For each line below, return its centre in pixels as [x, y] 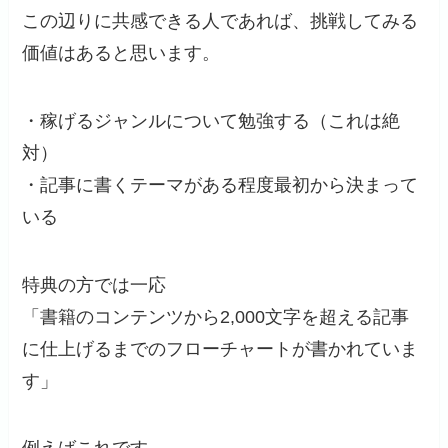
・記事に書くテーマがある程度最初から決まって [220, 184]
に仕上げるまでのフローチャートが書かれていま [220, 348]
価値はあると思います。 [121, 52]
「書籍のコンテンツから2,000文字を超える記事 [216, 316]
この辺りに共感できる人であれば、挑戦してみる [220, 20]
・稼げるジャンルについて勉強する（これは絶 [211, 120]
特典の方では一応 [94, 284]
